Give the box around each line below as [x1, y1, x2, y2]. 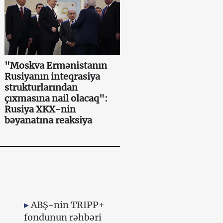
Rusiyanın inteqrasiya [4, 70, 101, 82]
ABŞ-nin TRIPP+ [30, 199, 105, 211]
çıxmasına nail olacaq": [4, 92, 108, 104]
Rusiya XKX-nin [4, 103, 76, 115]
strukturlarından [4, 81, 78, 93]
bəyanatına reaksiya [4, 114, 93, 126]
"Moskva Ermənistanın [4, 59, 108, 71]
